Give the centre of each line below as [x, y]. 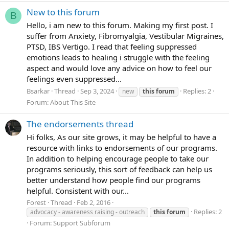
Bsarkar [38, 91]
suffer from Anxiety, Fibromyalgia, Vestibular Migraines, [125, 36]
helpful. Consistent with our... [78, 190]
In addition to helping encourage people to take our [118, 158]
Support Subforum [82, 223]
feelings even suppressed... [74, 78]
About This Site [73, 102]
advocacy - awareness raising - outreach [87, 212]
